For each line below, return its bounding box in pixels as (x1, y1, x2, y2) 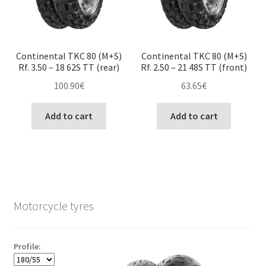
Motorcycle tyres (13, 198, 94, 213)
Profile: (13, 240, 41, 252)
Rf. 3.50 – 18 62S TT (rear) (18, 61, 120, 74)
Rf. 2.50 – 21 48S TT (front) (141, 61, 248, 74)
